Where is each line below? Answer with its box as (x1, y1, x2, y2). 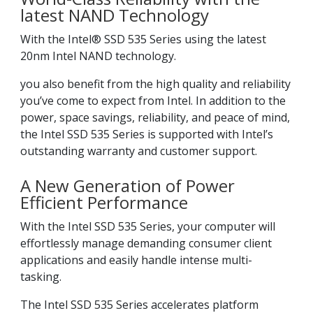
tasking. (20, 269, 61, 284)
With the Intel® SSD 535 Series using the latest (20, 31, 266, 47)
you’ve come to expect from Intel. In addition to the (20, 93, 286, 108)
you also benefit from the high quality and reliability (20, 76, 291, 92)
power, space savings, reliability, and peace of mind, (20, 110, 290, 125)
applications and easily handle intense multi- (20, 252, 252, 268)
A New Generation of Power (20, 174, 235, 197)
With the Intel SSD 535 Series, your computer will (20, 219, 275, 234)
